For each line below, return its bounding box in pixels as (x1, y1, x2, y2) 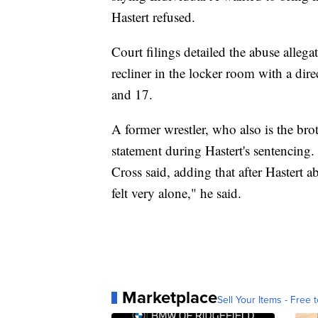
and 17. (111, 85, 153, 104)
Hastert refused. (111, 8, 195, 26)
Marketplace (122, 285, 217, 310)
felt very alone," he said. (111, 184, 241, 202)
